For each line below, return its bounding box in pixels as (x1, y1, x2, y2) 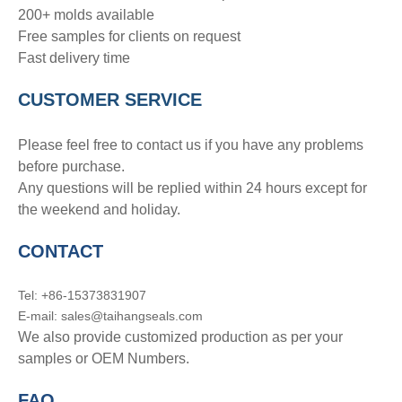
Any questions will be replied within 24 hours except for (18, 180, 367, 196)
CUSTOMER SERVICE (18, 90, 202, 109)
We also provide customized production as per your (18, 329, 343, 345)
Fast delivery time (18, 50, 130, 66)
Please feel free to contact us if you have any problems (18, 137, 363, 153)
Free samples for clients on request (18, 29, 240, 44)
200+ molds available (18, 7, 154, 22)
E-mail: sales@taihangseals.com (18, 309, 203, 323)
